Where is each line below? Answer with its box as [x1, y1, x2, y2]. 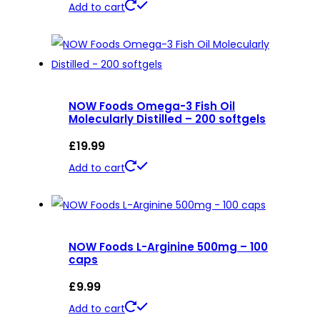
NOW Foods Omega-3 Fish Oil [69, 99, 235, 114]
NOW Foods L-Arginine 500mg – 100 [69, 239, 268, 255]
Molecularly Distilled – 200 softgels [69, 111, 266, 127]
